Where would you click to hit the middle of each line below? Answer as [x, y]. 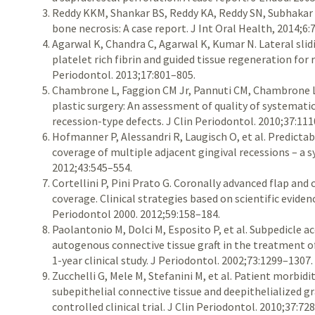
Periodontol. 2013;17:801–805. [124, 75]
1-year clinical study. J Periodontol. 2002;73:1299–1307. [183, 260]
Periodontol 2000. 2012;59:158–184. [136, 214]
